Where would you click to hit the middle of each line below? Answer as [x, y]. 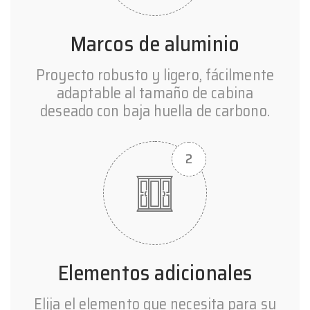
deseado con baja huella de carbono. [155, 111]
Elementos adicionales [155, 273]
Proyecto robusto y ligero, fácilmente [155, 75]
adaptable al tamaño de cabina [155, 93]
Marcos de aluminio [155, 44]
